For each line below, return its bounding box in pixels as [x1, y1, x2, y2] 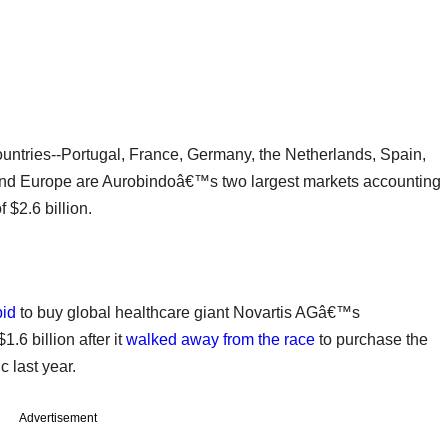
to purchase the [315, 330, 428, 348]
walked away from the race [126, 330, 315, 348]
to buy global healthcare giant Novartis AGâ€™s [16, 303, 360, 321]
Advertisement [19, 410, 97, 425]
